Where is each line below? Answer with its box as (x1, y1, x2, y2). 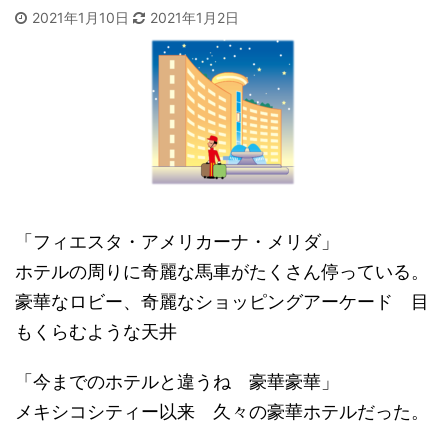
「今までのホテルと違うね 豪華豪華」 (15, 371, 339, 393)
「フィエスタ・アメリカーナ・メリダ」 (15, 231, 339, 253)
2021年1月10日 (32, 9, 133, 27)
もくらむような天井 (15, 321, 177, 343)
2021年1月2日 (150, 9, 239, 27)
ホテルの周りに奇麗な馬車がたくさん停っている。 (15, 261, 429, 283)
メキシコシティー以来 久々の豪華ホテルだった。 (15, 401, 429, 423)
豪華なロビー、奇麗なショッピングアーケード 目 (15, 291, 429, 313)
